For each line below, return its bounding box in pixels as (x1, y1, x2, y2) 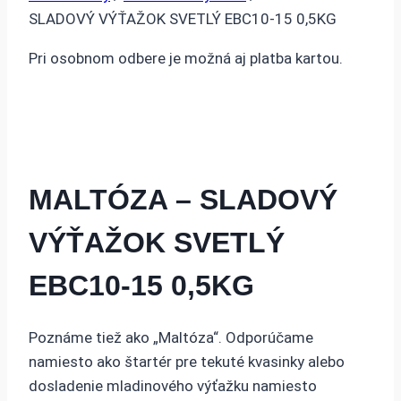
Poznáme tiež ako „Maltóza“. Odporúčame (29, 328, 313, 347)
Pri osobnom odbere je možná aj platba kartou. (29, 49, 346, 68)
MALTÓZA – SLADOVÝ (29, 183, 337, 216)
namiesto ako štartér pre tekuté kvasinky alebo (29, 353, 345, 371)
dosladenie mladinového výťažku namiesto (29, 377, 317, 396)
